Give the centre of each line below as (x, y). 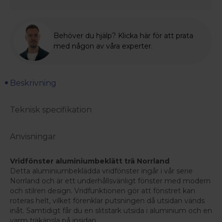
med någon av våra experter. (103, 46)
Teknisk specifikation (51, 110)
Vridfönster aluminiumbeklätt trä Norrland (90, 161)
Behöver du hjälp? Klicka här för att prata (123, 36)
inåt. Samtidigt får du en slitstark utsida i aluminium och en (111, 211)
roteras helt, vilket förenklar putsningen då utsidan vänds (107, 201)
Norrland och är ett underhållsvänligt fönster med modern (110, 181)
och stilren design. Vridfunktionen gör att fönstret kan (103, 191)
